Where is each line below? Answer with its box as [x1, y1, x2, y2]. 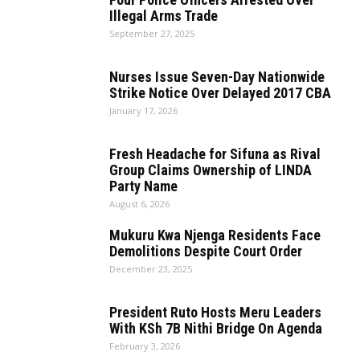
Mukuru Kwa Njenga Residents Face [109, 227, 321, 243]
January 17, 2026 [109, 104, 178, 117]
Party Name [109, 178, 178, 194]
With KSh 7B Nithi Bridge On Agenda [109, 320, 322, 337]
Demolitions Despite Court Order [109, 243, 302, 260]
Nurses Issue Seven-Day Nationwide [109, 68, 325, 85]
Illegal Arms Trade [109, 7, 218, 24]
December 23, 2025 [109, 263, 192, 275]
